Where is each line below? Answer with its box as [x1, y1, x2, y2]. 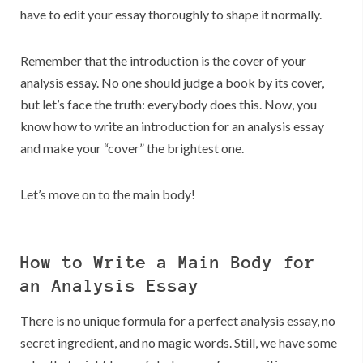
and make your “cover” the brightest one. [20, 140, 244, 156]
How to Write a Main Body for [20, 251, 315, 273]
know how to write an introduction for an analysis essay [20, 118, 324, 135]
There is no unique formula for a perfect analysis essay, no [20, 313, 335, 329]
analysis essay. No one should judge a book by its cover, [20, 75, 324, 91]
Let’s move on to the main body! [20, 186, 195, 203]
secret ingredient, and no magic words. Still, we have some [20, 335, 337, 351]
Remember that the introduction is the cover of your [20, 53, 306, 69]
